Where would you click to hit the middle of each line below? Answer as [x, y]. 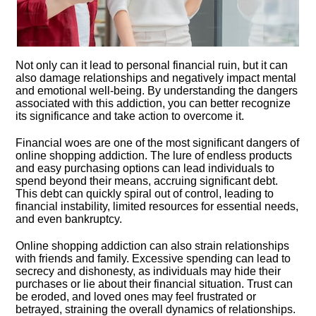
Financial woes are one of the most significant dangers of [158, 143]
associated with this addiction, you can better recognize [153, 103]
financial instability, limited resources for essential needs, [157, 206]
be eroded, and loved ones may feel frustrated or [136, 297]
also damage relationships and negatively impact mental [156, 78]
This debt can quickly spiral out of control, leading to [145, 194]
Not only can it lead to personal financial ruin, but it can [152, 65]
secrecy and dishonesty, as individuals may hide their [148, 271]
